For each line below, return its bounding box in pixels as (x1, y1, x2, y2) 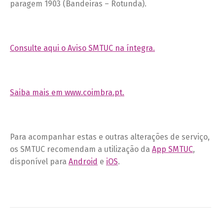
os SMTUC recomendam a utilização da (10, 144, 152, 154)
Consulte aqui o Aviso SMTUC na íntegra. (10, 43, 155, 53)
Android (69, 156, 98, 166)
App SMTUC (152, 144, 193, 154)
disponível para (10, 156, 69, 166)
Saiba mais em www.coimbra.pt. (10, 87, 124, 97)
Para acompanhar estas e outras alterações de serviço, (10, 132, 210, 142)
